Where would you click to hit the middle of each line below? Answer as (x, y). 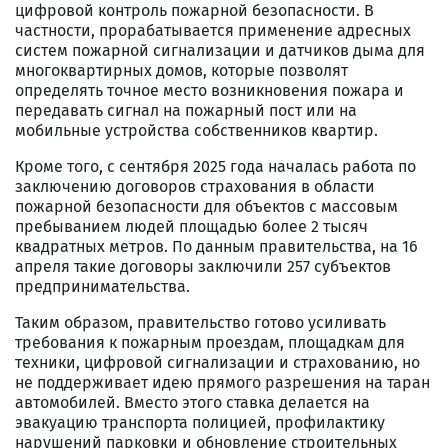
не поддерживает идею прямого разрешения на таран (222, 382)
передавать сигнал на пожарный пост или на (186, 110)
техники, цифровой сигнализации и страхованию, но (217, 362)
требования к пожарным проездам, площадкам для (210, 342)
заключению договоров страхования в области (195, 186)
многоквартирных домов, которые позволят (181, 70)
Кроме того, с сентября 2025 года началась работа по (215, 166)
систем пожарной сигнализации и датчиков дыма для (220, 50)
